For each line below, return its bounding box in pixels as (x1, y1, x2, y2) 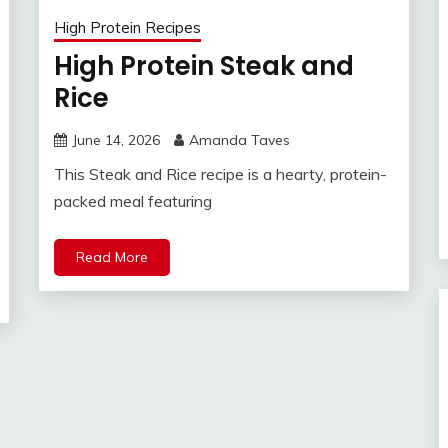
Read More (76, 248, 148, 267)
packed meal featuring (54, 191, 212, 212)
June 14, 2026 (72, 131, 160, 150)
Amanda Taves (189, 131, 290, 150)
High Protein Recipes (54, 18, 201, 38)
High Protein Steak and (54, 48, 354, 85)
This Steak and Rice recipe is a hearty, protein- (54, 164, 387, 185)
